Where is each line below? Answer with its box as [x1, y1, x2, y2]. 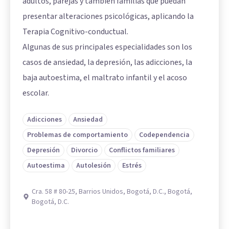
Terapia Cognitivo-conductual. [22, 26, 128, 38]
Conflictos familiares [109, 145, 175, 156]
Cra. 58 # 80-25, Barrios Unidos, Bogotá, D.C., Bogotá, [32, 187, 193, 197]
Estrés [122, 161, 142, 171]
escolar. [22, 87, 49, 99]
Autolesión [76, 161, 111, 171]
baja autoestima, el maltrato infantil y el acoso [22, 72, 187, 84]
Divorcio [71, 145, 98, 156]
